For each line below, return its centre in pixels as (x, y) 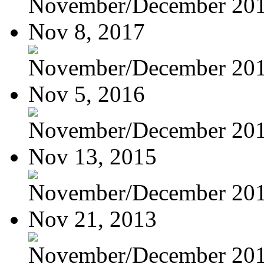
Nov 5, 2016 (87, 94)
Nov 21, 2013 (93, 219)
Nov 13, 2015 (93, 156)
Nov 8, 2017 (87, 31)
